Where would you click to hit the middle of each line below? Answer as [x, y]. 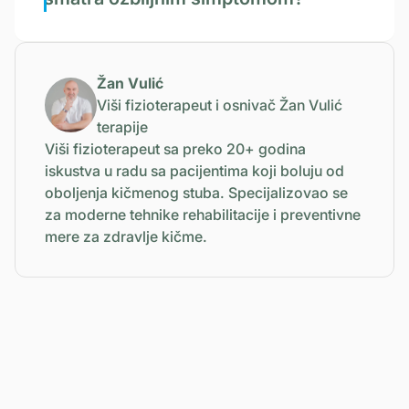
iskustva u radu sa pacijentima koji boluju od [194, 170]
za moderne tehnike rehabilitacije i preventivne [203, 214]
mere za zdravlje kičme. [126, 236]
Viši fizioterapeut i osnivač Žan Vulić [220, 105]
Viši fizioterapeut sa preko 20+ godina [175, 148]
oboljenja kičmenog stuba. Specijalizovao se [196, 192]
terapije [122, 126]
